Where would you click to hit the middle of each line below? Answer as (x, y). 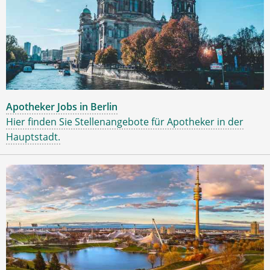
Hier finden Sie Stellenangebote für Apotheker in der (125, 121)
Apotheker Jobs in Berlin (62, 106)
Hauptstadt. (33, 137)
